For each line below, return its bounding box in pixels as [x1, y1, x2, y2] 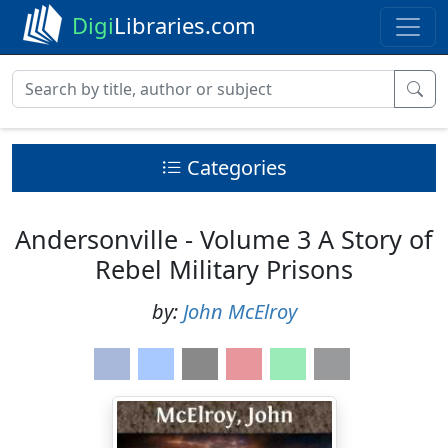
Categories [186, 154, 287, 181]
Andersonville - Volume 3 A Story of [15, 222, 433, 256]
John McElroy [182, 298, 297, 325]
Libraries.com [114, 10, 256, 40]
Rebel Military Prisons [95, 252, 353, 286]
